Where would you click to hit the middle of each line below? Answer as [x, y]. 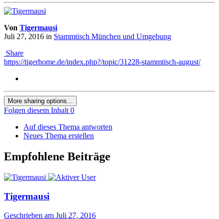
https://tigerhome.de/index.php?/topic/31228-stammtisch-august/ [102, 62]
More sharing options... [40, 101]
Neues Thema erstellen [59, 136]
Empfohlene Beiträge [57, 157]
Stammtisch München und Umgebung [112, 37]
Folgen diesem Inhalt [36, 110]
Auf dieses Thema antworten [68, 127]
